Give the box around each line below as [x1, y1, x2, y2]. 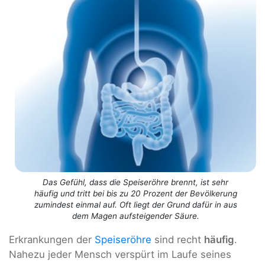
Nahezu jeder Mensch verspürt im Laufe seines [9, 248, 231, 260]
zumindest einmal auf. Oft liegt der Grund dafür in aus [34, 199, 237, 209]
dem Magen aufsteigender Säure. [72, 211, 199, 221]
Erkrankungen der [9, 233, 95, 245]
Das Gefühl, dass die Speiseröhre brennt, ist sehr [43, 177, 228, 187]
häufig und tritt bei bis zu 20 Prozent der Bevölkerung [34, 188, 237, 198]
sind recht [151, 233, 204, 245]
